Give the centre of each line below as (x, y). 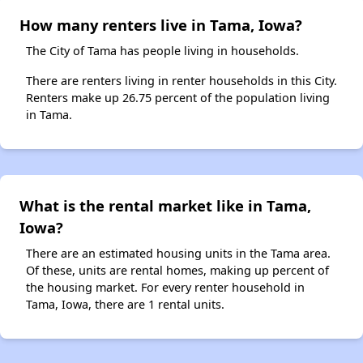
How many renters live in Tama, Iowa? (161, 25)
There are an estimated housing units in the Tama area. (178, 254)
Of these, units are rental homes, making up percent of (177, 271)
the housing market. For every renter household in (165, 288)
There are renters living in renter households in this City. (181, 81)
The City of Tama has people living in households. (162, 51)
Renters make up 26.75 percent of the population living (178, 98)
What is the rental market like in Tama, (165, 206)
